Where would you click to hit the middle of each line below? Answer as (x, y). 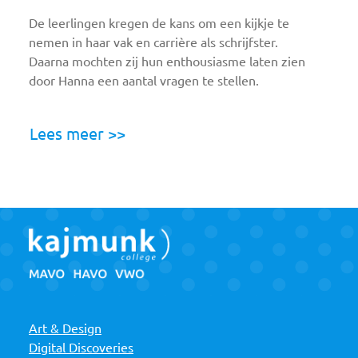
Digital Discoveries (81, 347)
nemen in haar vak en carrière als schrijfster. (153, 42)
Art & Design (65, 328)
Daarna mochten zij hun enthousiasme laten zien (167, 61)
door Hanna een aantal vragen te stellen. (144, 80)
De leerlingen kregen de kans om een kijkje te (159, 23)
